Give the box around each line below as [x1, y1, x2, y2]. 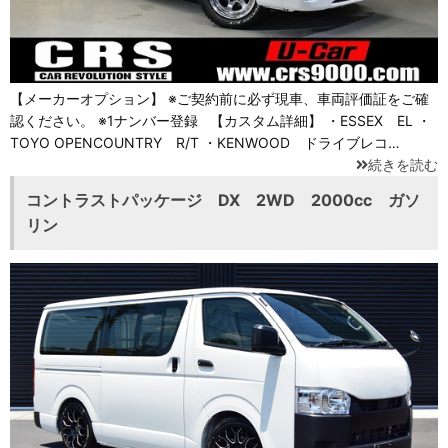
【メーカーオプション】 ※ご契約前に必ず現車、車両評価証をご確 [10, 90, 429, 108]
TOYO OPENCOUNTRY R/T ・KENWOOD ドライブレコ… [10, 134, 400, 152]
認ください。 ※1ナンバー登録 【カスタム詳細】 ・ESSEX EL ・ [10, 112, 431, 130]
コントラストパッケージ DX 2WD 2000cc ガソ [26, 190, 420, 211]
